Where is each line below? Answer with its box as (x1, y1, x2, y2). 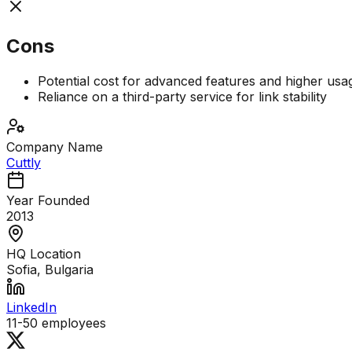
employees (38, 315, 106, 332)
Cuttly (6, 155, 41, 171)
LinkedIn (6, 299, 57, 316)
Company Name (6, 139, 103, 156)
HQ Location (6, 246, 81, 262)
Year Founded (6, 192, 90, 209)
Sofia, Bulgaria (6, 262, 93, 278)
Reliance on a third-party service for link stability (38, 89, 327, 105)
